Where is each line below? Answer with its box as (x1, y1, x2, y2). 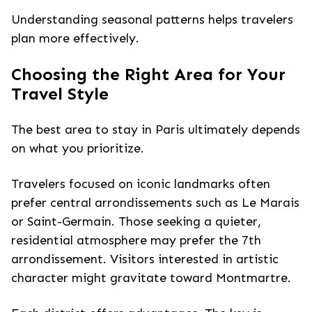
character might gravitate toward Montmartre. (11, 270, 291, 286)
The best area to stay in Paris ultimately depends (11, 122, 300, 137)
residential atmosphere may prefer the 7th (11, 233, 261, 248)
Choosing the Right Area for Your (11, 64, 286, 84)
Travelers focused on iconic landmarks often (11, 176, 270, 192)
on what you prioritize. (11, 141, 144, 156)
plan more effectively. (11, 31, 139, 46)
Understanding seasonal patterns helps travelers (11, 12, 293, 27)
